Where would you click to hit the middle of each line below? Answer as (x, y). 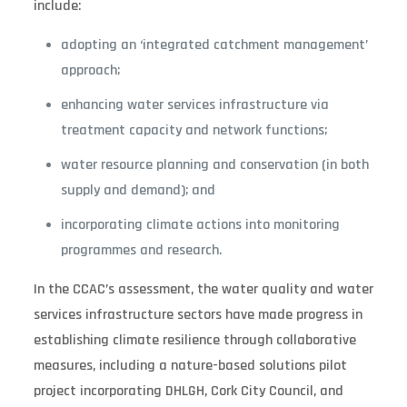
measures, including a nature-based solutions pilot (190, 365)
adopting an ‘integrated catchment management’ (214, 45)
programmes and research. (141, 250)
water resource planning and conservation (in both (214, 164)
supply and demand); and (138, 190)
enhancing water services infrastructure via (194, 104)
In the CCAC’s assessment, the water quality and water (203, 289)
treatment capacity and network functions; (194, 130)
